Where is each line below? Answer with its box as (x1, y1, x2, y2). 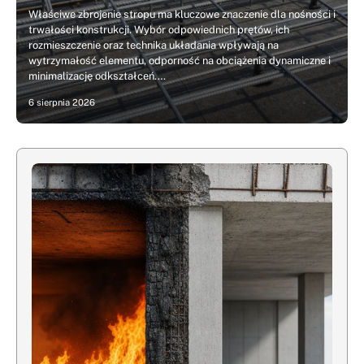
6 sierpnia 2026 (28, 97, 95, 108)
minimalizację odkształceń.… (28, 70, 166, 82)
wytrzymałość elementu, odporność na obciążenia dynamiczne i (28, 54, 331, 67)
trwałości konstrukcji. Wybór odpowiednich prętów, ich (28, 24, 289, 36)
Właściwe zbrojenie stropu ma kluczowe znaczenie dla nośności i (28, 8, 336, 20)
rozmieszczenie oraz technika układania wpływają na (28, 39, 279, 51)
